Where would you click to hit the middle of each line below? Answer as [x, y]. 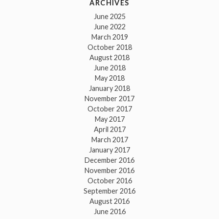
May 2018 [109, 78]
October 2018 [109, 47]
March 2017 [109, 139]
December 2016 [109, 160]
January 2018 [109, 88]
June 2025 [109, 16]
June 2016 [109, 211]
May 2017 [109, 119]
